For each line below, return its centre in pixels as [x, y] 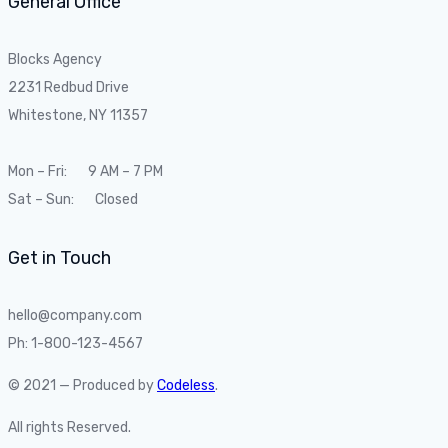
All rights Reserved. [69, 427]
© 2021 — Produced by [82, 385]
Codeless [186, 385]
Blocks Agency [55, 59]
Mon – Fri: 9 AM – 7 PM [85, 171]
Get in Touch [59, 257]
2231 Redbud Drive [68, 87]
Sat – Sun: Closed [73, 199]
